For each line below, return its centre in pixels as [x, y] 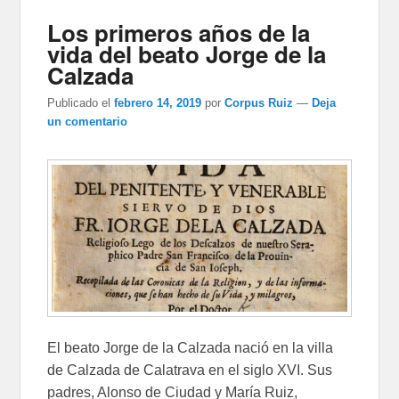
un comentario [88, 122]
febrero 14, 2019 [158, 103]
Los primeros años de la [179, 33]
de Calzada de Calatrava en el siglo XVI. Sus [190, 370]
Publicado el [79, 103]
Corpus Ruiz [259, 103]
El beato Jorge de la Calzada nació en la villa [191, 348]
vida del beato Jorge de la [187, 54]
